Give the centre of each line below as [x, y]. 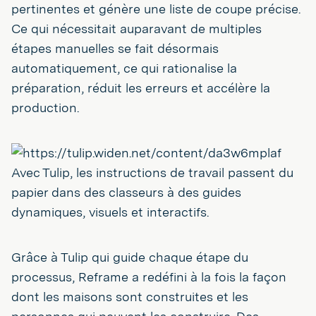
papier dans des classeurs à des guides [126, 192]
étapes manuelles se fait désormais [115, 48]
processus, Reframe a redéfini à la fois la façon [149, 276]
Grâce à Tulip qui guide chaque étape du [130, 257]
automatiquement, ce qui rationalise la [124, 68]
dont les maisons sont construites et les [130, 296]
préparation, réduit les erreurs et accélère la [141, 87]
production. [45, 107]
